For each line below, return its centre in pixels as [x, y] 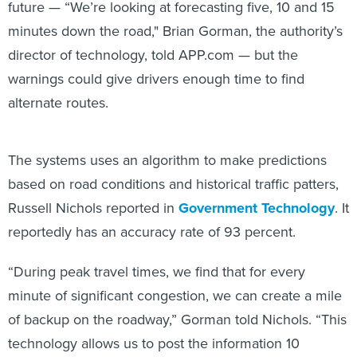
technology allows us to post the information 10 [154, 326]
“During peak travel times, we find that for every [157, 254]
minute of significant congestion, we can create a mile [175, 278]
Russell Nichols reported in [93, 190]
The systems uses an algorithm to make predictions [167, 143]
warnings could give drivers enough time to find [156, 61]
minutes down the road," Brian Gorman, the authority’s [175, 14]
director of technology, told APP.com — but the [153, 37]
